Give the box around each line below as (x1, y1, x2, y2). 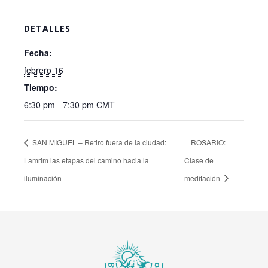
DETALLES (24, 23, 71, 34)
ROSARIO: (190, 136, 226, 147)
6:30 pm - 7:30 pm (24, 99, 96, 111)
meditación (184, 172, 222, 183)
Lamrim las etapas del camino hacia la (24, 154, 149, 165)
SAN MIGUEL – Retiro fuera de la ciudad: (31, 136, 166, 147)
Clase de (184, 154, 214, 165)
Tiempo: (24, 81, 57, 93)
